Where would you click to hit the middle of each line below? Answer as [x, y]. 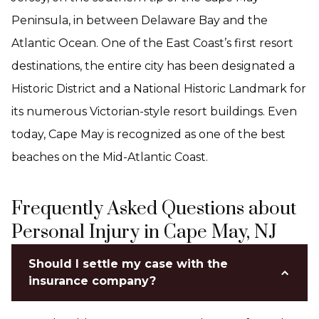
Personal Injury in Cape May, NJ [144, 232]
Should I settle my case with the [128, 264]
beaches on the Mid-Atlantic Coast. [110, 157]
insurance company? [92, 281]
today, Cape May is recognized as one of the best [148, 134]
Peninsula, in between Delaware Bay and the [140, 20]
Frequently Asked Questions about [154, 209]
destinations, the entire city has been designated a [153, 66]
